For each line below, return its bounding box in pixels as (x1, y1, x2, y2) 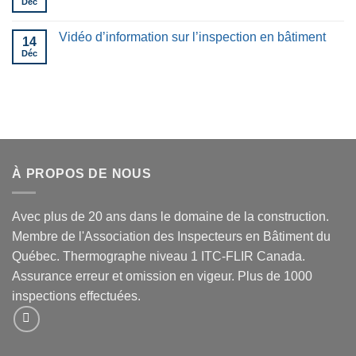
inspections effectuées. (12, 289, 141, 304)
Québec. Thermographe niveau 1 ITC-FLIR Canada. (12, 250, 305, 264)
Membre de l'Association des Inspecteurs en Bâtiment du (12, 230, 331, 244)
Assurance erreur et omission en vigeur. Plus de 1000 (12, 269, 312, 284)
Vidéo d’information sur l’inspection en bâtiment (59, 29, 326, 44)
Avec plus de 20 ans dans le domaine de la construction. (12, 210, 329, 224)
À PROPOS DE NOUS (12, 166, 152, 180)
